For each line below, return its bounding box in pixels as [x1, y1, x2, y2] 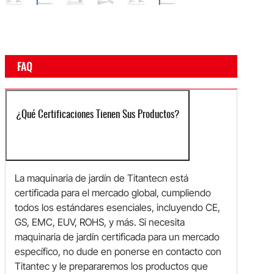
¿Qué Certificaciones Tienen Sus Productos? [16, 109, 179, 120]
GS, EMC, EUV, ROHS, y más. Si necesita [15, 215, 185, 228]
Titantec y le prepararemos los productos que [15, 259, 208, 272]
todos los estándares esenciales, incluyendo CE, [15, 201, 220, 213]
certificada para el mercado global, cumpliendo [15, 186, 211, 199]
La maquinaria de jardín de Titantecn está [15, 171, 188, 184]
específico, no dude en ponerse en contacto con [15, 245, 221, 257]
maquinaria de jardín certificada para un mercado [15, 230, 220, 243]
